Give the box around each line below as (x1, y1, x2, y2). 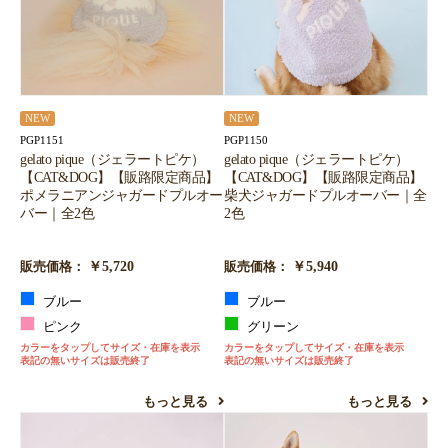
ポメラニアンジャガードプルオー (20, 187, 223, 204)
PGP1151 (20, 134, 64, 147)
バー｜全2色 (20, 205, 94, 222)
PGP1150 (224, 134, 268, 147)
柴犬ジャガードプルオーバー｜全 (224, 187, 427, 204)
